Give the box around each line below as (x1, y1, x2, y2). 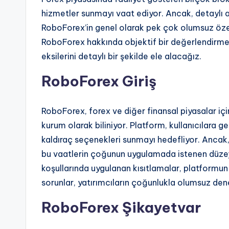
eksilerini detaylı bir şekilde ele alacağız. (41, 51, 201, 61)
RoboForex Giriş (41, 72, 156, 90)
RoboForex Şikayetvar (41, 198, 201, 216)
